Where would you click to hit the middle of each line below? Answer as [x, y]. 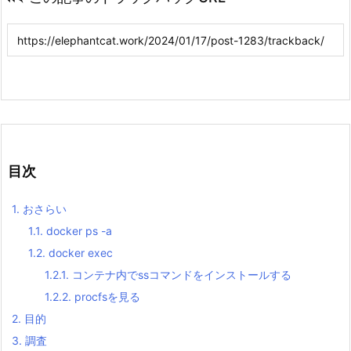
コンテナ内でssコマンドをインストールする [180, 274]
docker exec [79, 252]
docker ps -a [78, 230]
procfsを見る [106, 296]
